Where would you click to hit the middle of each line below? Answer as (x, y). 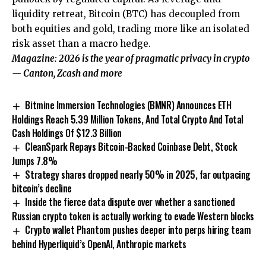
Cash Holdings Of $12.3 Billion (67, 133)
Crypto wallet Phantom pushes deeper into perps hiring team (138, 230)
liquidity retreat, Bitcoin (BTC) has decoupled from (126, 14)
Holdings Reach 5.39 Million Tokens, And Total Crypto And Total (128, 119)
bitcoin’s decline (42, 189)
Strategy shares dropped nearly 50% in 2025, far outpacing (138, 174)
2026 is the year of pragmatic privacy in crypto (153, 58)
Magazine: (34, 58)
